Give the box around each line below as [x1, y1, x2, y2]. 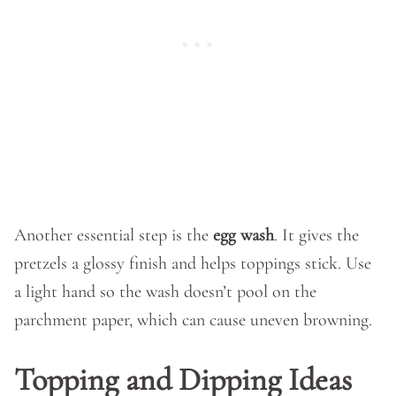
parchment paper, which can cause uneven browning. [14, 309, 372, 331]
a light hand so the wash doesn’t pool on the [14, 281, 316, 302]
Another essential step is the [14, 225, 213, 246]
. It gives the [274, 225, 359, 246]
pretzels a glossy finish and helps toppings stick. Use [14, 253, 371, 274]
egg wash [213, 225, 274, 246]
